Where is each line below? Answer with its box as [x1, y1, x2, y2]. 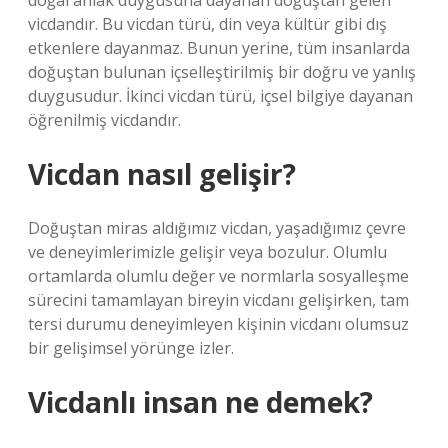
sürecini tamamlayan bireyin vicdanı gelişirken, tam [28, 289, 409, 311]
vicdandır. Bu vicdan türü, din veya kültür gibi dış [28, 13, 387, 35]
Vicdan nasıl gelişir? [28, 155, 296, 193]
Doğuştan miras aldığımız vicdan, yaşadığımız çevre [28, 217, 406, 239]
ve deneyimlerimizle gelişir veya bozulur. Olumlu [28, 241, 387, 263]
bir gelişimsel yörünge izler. [28, 337, 234, 359]
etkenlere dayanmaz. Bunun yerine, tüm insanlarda [28, 37, 410, 59]
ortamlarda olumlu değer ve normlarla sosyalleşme [28, 265, 409, 287]
